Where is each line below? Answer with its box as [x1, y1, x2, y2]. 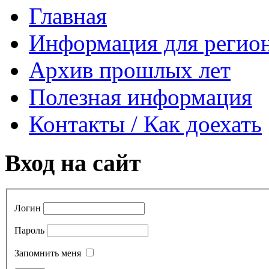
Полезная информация [29, 84, 252, 110]
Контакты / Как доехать [29, 111, 262, 138]
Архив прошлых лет [29, 57, 231, 83]
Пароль [14, 225, 44, 236]
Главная [29, 3, 107, 29]
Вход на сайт [5, 149, 141, 177]
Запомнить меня [14, 248, 81, 259]
